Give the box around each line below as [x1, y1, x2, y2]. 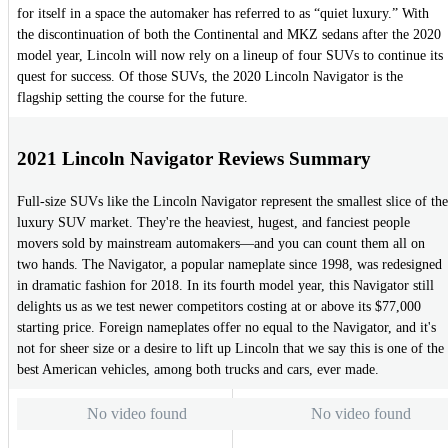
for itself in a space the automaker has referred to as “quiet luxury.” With [17, 6, 429, 22]
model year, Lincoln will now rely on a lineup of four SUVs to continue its [17, 48, 443, 64]
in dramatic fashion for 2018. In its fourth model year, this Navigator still [17, 278, 434, 294]
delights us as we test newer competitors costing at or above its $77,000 [17, 299, 421, 315]
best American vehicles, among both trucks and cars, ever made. [17, 362, 379, 378]
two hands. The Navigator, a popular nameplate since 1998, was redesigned [17, 257, 442, 273]
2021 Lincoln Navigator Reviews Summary [17, 147, 371, 169]
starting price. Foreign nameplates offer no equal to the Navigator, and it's [17, 320, 436, 336]
